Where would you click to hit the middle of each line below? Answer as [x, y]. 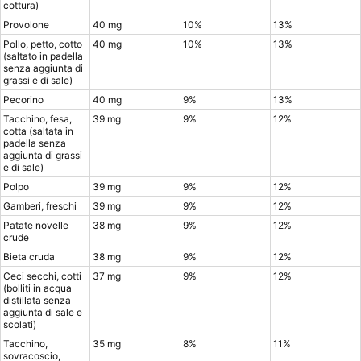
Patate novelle [36, 225]
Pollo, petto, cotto [43, 44]
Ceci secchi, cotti [42, 276]
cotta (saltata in [38, 131]
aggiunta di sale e [43, 312]
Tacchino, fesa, [37, 119]
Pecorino [23, 100]
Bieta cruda [29, 257]
